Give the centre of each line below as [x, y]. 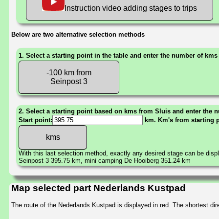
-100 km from [69, 72]
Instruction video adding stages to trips [131, 8]
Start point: [35, 120]
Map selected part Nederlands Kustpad [99, 188]
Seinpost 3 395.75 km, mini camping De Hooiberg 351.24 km [105, 160]
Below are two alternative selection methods [78, 34]
